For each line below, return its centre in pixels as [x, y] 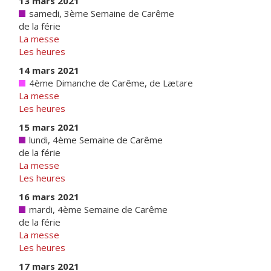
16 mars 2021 [49, 197]
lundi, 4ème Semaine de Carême [95, 140]
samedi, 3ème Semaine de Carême [100, 13]
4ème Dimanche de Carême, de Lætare [110, 83]
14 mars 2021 [49, 70]
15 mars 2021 [49, 127]
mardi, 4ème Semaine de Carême [97, 209]
